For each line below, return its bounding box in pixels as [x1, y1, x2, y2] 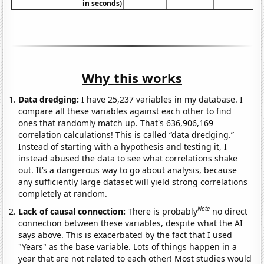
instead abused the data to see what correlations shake [18, 153, 238, 164]
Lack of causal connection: [18, 205, 128, 217]
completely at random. [18, 188, 108, 200]
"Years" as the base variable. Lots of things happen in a [18, 240, 237, 252]
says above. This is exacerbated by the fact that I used [18, 229, 233, 240]
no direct [212, 205, 248, 217]
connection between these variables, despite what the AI [18, 217, 243, 229]
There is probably [128, 205, 198, 217]
